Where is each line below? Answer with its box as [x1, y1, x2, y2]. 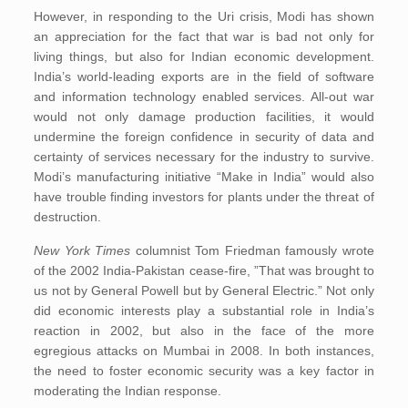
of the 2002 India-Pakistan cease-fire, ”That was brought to [34, 263, 374, 278]
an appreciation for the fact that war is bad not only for [34, 29, 374, 44]
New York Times [34, 243, 131, 258]
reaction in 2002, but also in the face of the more [34, 323, 374, 338]
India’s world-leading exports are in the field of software [34, 69, 374, 84]
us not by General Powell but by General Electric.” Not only [34, 283, 374, 298]
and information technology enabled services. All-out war [34, 89, 374, 104]
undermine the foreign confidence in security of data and [34, 129, 374, 144]
